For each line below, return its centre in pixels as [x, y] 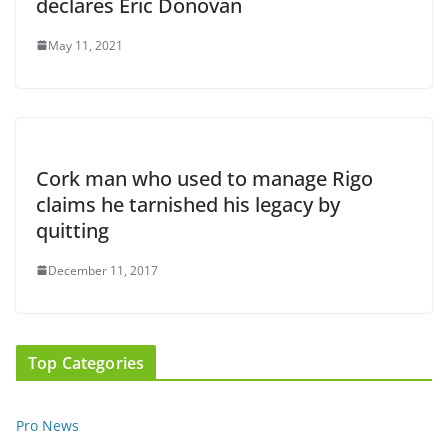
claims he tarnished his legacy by [188, 204]
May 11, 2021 [85, 45]
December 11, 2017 [103, 270]
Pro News [47, 425]
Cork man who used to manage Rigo [204, 178]
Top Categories [86, 362]
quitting [72, 230]
